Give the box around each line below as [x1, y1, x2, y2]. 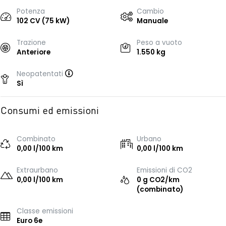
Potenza [17, 7, 45, 16]
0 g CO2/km [137, 175, 180, 185]
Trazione [17, 38, 46, 47]
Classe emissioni [17, 206, 73, 216]
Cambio [137, 7, 164, 16]
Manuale [137, 16, 168, 26]
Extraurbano [17, 165, 58, 175]
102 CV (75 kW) [17, 16, 70, 26]
